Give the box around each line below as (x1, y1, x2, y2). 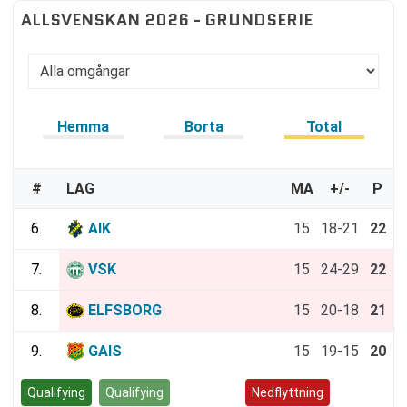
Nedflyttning (252, 385, 323, 401)
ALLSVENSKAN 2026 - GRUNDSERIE (21, 8, 313, 33)
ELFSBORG (88, 302, 162, 320)
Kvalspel (184, 385, 232, 401)
